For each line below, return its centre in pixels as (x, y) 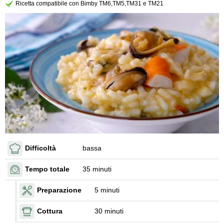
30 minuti (109, 211)
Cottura (50, 211)
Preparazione (59, 190)
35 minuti (97, 169)
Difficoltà (40, 148)
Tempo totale (47, 169)
